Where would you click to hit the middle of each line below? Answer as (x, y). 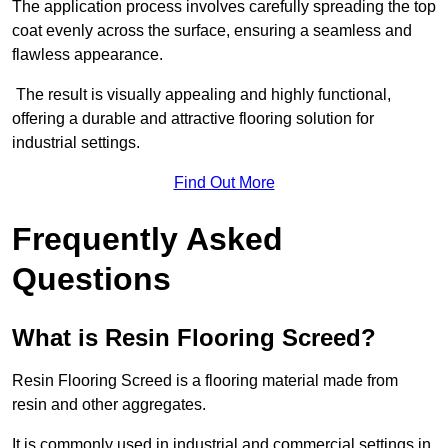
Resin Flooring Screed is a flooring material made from (205, 381)
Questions (91, 279)
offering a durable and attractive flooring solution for (193, 119)
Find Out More (224, 183)
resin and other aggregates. (111, 405)
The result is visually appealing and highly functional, (201, 95)
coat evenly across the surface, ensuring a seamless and (212, 31)
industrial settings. (76, 143)
